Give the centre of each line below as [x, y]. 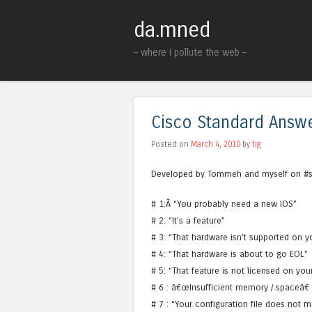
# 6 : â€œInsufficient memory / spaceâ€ [230, 288]
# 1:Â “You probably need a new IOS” [224, 204]
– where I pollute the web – [190, 53]
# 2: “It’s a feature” [188, 221]
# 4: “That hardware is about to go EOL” [229, 254]
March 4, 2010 [216, 144]
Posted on [171, 144]
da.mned [172, 30]
